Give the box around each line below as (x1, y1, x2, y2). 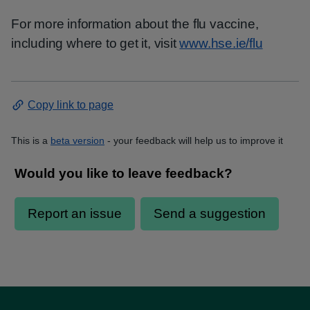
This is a (11, 135, 48, 146)
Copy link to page (28, 99, 113, 111)
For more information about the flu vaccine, (11, 17, 259, 31)
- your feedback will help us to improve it (104, 135, 283, 146)
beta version (51, 135, 104, 146)
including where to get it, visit (11, 36, 180, 51)
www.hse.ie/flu (179, 36, 263, 51)
